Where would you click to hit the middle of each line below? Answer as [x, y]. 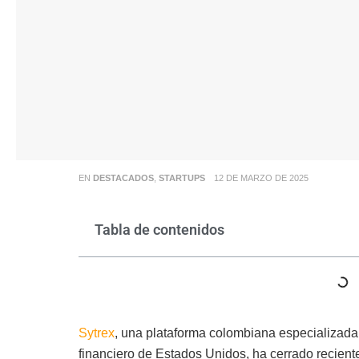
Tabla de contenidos [159, 229]
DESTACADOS [123, 177]
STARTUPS [182, 177]
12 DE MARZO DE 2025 [261, 177]
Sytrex [96, 333]
